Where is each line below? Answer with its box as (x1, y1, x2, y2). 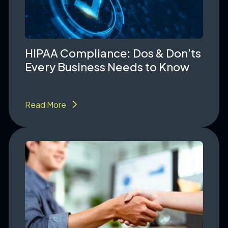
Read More (24, 99, 66, 110)
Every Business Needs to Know (24, 59, 189, 74)
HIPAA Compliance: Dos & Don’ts (24, 45, 201, 60)
